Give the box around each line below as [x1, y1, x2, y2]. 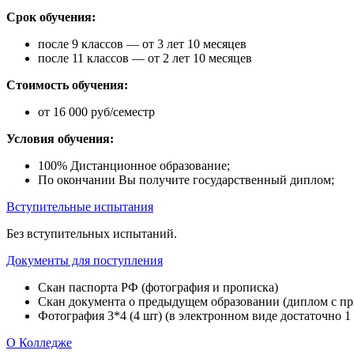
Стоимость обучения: [6, 77, 128, 92]
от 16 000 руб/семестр [38, 104, 155, 119]
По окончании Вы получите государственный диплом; [38, 172, 334, 186]
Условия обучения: [6, 131, 114, 145]
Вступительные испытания [6, 199, 153, 213]
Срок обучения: [6, 9, 96, 24]
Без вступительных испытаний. [6, 226, 177, 240]
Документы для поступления [6, 253, 163, 267]
